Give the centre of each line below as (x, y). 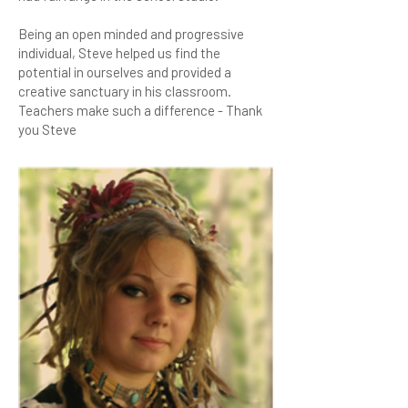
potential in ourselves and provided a (125, 72)
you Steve (47, 129)
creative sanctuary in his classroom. (125, 91)
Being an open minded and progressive (131, 34)
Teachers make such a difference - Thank (140, 110)
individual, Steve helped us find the (119, 53)
